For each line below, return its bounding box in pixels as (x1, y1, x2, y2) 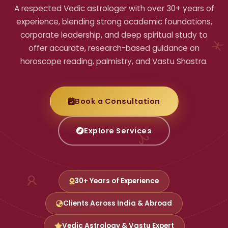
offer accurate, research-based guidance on (28, 43, 199, 53)
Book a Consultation (75, 96, 160, 106)
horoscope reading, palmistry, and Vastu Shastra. (20, 56, 208, 67)
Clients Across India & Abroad (63, 198, 172, 208)
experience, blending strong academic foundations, (16, 16, 212, 27)
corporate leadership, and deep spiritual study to (20, 30, 208, 40)
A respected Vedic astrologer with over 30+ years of (14, 3, 214, 14)
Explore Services (84, 126, 152, 136)
